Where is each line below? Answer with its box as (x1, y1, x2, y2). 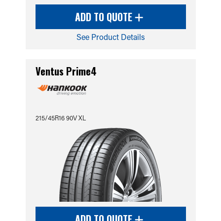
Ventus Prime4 (35, 64, 97, 78)
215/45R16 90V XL (35, 113, 86, 122)
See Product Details (76, 32, 145, 42)
